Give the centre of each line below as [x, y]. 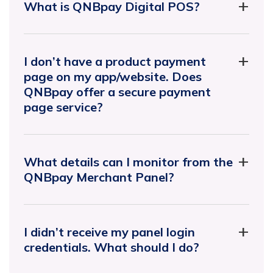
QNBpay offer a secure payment [117, 91]
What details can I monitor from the [128, 161]
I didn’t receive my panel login [109, 232]
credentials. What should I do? [112, 247]
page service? [63, 107]
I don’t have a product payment [115, 61]
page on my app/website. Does [113, 76]
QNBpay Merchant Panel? [99, 177]
